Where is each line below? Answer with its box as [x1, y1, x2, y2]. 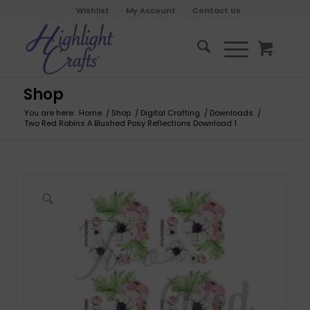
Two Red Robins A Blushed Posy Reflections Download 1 [24, 118, 237, 129]
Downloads [209, 107, 253, 118]
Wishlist [75, 5, 109, 16]
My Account [125, 5, 176, 16]
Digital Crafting [140, 107, 200, 118]
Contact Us [192, 5, 241, 16]
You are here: [24, 107, 75, 118]
